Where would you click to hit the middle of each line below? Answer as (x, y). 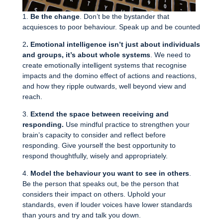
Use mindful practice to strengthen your (126, 125)
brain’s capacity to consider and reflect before (94, 135)
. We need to (170, 55)
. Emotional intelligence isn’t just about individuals (113, 45)
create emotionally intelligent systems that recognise (104, 65)
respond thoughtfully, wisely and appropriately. (95, 156)
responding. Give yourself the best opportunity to (99, 146)
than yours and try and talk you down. (81, 215)
